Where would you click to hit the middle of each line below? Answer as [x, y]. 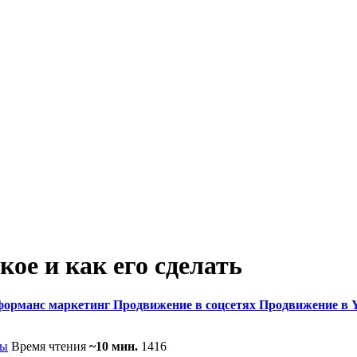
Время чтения [50, 346]
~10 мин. [114, 346]
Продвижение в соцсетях [184, 304]
